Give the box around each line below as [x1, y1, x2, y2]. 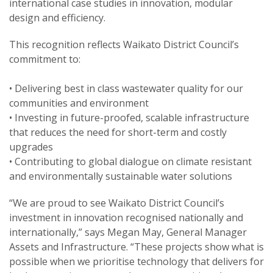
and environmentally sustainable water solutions [9, 169, 232, 183]
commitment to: [9, 52, 80, 66]
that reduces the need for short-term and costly [9, 126, 227, 140]
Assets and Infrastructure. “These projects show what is [9, 240, 264, 254]
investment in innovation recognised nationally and [9, 211, 243, 225]
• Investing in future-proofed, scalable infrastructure [9, 111, 249, 125]
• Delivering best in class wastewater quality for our [9, 82, 243, 96]
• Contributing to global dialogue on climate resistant [9, 155, 252, 169]
